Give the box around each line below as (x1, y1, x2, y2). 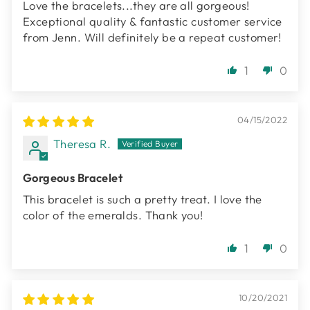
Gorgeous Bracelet (23, 170, 123, 185)
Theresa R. (53, 136, 111, 152)
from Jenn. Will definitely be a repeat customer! (23, 30, 282, 45)
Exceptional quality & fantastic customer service (23, 14, 282, 29)
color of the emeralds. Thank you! (23, 208, 203, 223)
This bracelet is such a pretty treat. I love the (23, 192, 262, 207)
